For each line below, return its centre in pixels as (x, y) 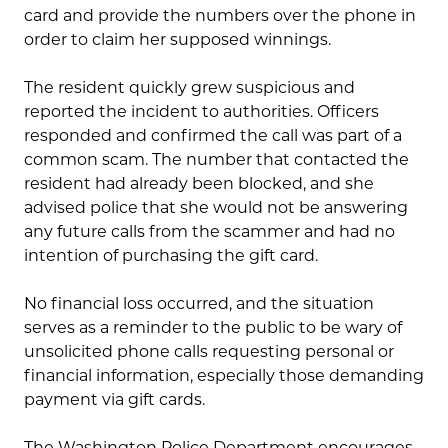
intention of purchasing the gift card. (171, 256)
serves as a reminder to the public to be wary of (213, 328)
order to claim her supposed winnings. (177, 40)
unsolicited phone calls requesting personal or (209, 352)
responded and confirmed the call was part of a (213, 136)
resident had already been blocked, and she (199, 184)
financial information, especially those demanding (224, 376)
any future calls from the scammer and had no (209, 232)
